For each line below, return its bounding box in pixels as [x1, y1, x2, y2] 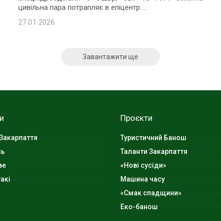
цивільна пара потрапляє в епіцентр [18, 3, 143, 12]
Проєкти [120, 112, 152, 123]
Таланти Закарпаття [120, 147, 187, 155]
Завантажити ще [83, 52, 138, 61]
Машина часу [120, 175, 165, 183]
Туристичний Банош [120, 133, 186, 142]
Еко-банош [120, 202, 158, 211]
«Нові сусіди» [120, 161, 166, 169]
